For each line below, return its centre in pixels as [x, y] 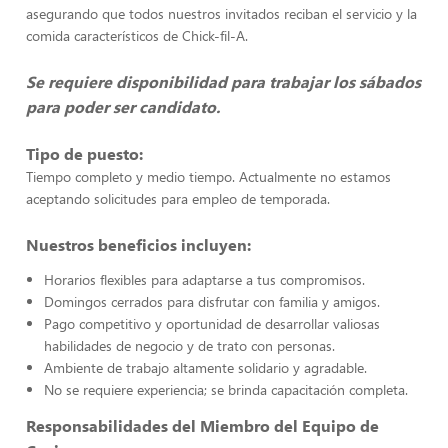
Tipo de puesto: [84, 153]
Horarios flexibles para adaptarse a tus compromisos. [204, 279]
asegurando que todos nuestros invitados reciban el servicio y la [221, 13]
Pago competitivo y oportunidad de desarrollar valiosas [212, 323]
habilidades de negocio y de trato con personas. [189, 345]
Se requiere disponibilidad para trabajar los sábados [223, 81]
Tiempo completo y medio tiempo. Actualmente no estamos [208, 176]
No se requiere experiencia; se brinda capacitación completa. [226, 389]
